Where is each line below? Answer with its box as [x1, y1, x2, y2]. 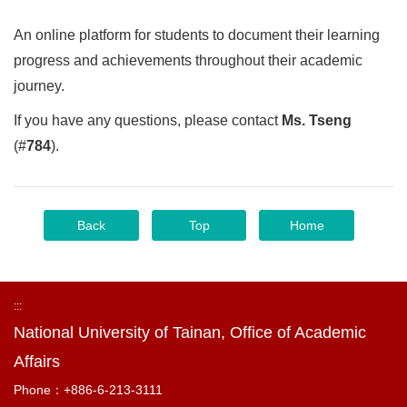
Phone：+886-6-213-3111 [14, 382, 163, 397]
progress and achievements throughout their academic [14, 53, 362, 68]
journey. [14, 78, 65, 94]
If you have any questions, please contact [14, 113, 282, 128]
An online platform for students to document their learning [14, 27, 380, 43]
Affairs [14, 352, 60, 371]
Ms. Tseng [282, 113, 352, 128]
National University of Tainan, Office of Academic [14, 323, 366, 342]
